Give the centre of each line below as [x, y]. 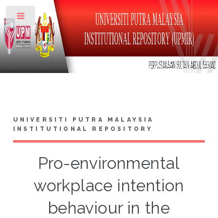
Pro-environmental [109, 163]
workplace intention [109, 185]
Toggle [52, 18]
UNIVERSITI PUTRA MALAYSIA [83, 119]
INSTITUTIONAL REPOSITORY [83, 129]
